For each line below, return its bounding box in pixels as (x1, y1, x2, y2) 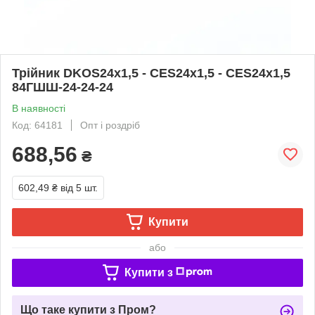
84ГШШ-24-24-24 (12, 79, 113, 94)
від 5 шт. (60, 181, 98, 193)
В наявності (12, 102, 65, 114)
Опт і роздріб (80, 119, 140, 131)
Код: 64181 (12, 119, 63, 131)
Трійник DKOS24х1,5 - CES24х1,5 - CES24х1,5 (12, 65, 290, 80)
